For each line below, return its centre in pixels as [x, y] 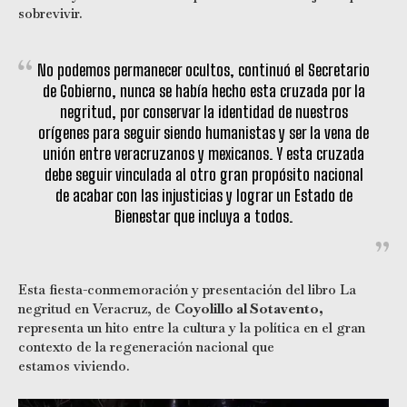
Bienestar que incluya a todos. [203, 216]
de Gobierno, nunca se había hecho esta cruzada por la [203, 90]
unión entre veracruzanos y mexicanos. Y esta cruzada [203, 153]
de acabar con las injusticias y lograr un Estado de [203, 195]
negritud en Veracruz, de [96, 308]
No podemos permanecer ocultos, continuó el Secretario [203, 69]
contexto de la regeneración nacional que [146, 346]
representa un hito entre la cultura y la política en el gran [192, 327]
